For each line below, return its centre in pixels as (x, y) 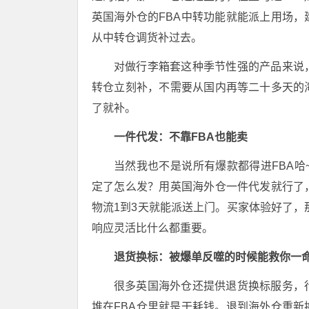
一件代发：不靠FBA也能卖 (181, 137)
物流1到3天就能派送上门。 (159, 207)
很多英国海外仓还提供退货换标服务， (209, 286)
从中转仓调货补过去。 (147, 38)
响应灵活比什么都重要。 (152, 228)
